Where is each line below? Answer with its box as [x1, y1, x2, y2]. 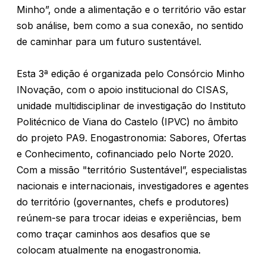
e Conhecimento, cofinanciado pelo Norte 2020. [17, 148, 233, 160]
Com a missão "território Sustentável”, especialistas [17, 164, 247, 176]
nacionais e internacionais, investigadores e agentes [17, 180, 249, 192]
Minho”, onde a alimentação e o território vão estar [17, 4, 246, 15]
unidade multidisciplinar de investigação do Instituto [17, 100, 246, 112]
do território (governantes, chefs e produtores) [17, 196, 229, 208]
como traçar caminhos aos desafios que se [17, 228, 210, 240]
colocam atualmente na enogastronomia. [17, 244, 201, 256]
